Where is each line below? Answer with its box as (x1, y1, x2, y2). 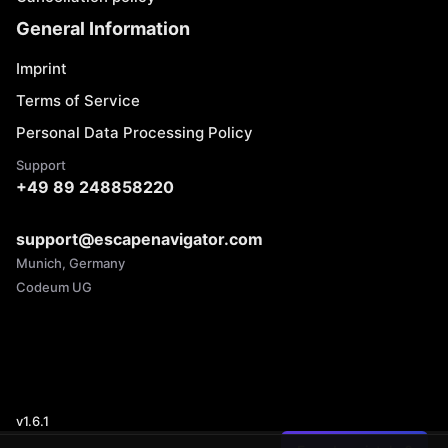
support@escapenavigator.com (16, 229, 263, 249)
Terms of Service (16, 91, 140, 110)
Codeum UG (16, 279, 92, 295)
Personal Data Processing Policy (16, 123, 253, 142)
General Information (16, 18, 190, 39)
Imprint (16, 59, 67, 78)
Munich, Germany (16, 255, 125, 271)
